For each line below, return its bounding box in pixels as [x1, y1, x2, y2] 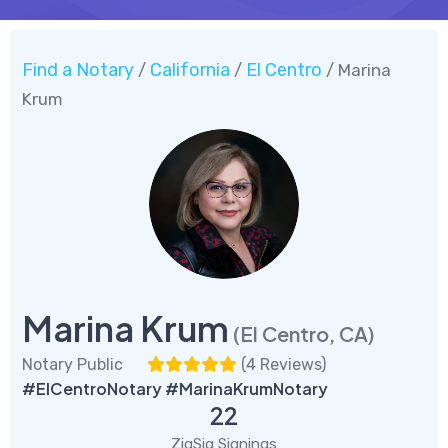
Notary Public [22, 354, 123, 374]
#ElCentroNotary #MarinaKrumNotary [22, 377, 328, 399]
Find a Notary [22, 58, 134, 81]
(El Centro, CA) [233, 320, 375, 346]
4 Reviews [246, 354, 321, 374]
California [150, 58, 230, 81]
